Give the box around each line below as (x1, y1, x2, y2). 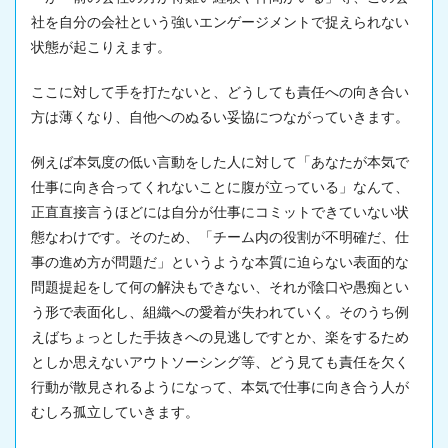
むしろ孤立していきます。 (31, 404, 199, 420)
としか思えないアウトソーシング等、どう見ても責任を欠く (31, 354, 409, 370)
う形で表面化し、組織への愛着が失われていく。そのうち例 (31, 304, 409, 320)
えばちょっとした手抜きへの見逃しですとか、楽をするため (31, 329, 409, 345)
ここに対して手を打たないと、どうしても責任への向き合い (31, 84, 409, 100)
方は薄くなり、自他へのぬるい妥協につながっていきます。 (31, 109, 409, 125)
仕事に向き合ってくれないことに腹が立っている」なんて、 (31, 179, 409, 195)
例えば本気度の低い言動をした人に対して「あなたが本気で (31, 154, 409, 170)
